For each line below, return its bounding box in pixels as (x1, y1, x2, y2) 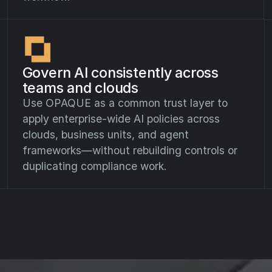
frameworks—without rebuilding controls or (22, 143, 237, 157)
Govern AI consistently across (22, 63, 219, 81)
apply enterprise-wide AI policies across (22, 112, 220, 125)
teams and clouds (22, 78, 138, 97)
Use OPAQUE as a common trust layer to (22, 96, 228, 109)
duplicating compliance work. (22, 159, 167, 172)
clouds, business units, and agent (22, 127, 189, 141)
